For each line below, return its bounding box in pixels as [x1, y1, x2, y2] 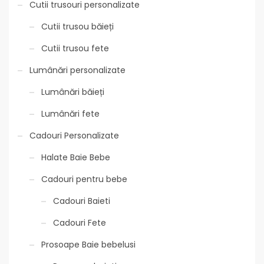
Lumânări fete [41, 107, 100, 120]
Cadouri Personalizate [29, 129, 119, 141]
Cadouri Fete [53, 216, 106, 229]
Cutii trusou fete [41, 42, 109, 54]
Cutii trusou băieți [41, 20, 114, 32]
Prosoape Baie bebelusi [41, 238, 136, 250]
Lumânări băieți [41, 85, 104, 98]
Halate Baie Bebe [41, 151, 110, 163]
